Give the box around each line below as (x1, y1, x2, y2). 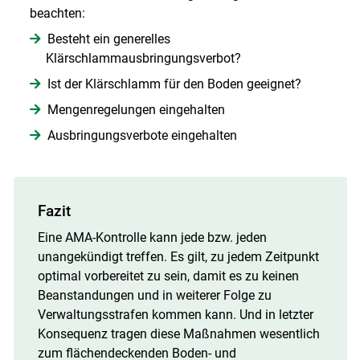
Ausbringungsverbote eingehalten (47, 128, 237, 144)
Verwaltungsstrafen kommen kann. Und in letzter (37, 307, 313, 323)
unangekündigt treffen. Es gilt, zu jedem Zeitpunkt (37, 249, 319, 265)
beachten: (29, 6, 85, 22)
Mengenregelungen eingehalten (47, 102, 225, 118)
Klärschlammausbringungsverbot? (45, 51, 241, 67)
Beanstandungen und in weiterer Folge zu (37, 288, 272, 304)
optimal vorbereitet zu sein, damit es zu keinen (37, 268, 299, 284)
